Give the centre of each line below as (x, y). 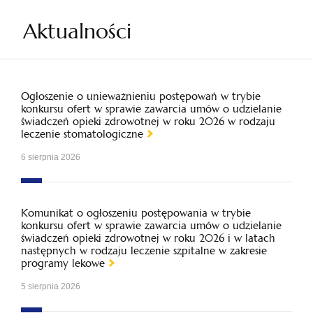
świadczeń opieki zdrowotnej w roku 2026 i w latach (148, 238)
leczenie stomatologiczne (82, 134)
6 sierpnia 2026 (51, 157)
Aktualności (77, 31)
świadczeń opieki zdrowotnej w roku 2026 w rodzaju (148, 121)
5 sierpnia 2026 (51, 286)
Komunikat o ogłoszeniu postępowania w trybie (136, 213)
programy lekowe (63, 263)
